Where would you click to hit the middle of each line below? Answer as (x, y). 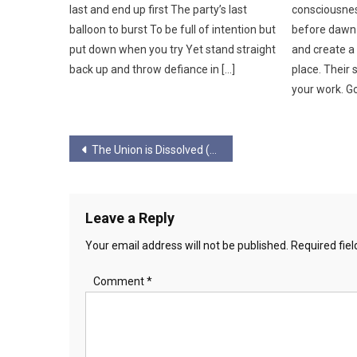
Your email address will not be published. (187, 245)
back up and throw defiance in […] (153, 69)
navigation (126, 181)
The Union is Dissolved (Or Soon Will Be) (151, 149)
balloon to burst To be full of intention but (173, 29)
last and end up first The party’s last (159, 9)
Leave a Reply (130, 218)
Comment (120, 281)
